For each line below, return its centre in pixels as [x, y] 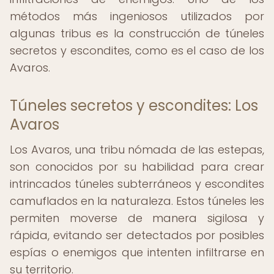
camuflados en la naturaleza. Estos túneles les [137, 201]
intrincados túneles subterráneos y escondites [137, 184]
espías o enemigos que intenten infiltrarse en [137, 252]
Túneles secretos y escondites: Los [134, 106]
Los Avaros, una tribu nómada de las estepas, [137, 150]
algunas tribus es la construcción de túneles [137, 33]
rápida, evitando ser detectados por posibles [137, 235]
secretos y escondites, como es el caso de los [137, 50]
